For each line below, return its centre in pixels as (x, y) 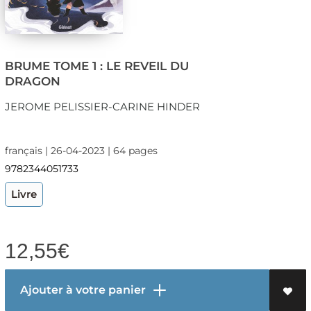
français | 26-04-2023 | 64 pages (81, 151)
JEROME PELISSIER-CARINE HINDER (102, 107)
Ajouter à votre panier (81, 290)
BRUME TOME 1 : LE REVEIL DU (96, 66)
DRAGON (32, 82)
